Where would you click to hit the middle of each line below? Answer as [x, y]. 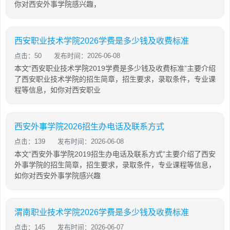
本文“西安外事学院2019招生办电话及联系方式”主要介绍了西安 [115, 154]
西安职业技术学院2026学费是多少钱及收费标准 [102, 41]
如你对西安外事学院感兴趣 [57, 176]
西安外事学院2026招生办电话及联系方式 [89, 127]
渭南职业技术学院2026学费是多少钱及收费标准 [102, 213]
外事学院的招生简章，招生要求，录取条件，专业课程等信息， [115, 165]
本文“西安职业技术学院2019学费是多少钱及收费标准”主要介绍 [115, 69]
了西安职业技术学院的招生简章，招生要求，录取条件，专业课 [115, 79]
